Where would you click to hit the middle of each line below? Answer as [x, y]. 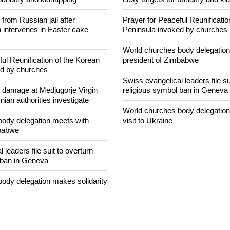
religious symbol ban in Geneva [175, 119]
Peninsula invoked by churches [175, 58]
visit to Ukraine [148, 149]
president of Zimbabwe [161, 88]
